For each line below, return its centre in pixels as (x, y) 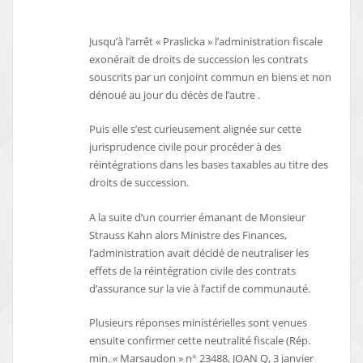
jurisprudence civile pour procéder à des (186, 147)
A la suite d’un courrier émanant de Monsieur (199, 217)
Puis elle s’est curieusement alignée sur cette (196, 129)
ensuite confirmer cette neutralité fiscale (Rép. (200, 340)
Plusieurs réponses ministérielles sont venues (199, 322)
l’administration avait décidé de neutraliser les (199, 252)
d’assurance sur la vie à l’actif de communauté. (200, 288)
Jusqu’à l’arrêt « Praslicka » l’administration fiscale (206, 41)
